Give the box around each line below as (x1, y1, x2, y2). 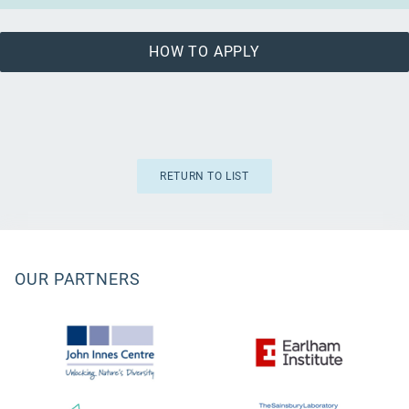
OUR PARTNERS (15, 269, 141, 288)
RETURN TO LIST (160, 170, 249, 183)
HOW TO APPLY (149, 43, 260, 60)
